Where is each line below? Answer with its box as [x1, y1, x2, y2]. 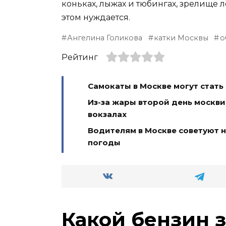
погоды [88, 138, 121, 148]
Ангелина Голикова [67, 33, 143, 42]
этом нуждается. [62, 13, 130, 22]
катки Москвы [154, 33, 209, 42]
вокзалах [88, 109, 127, 120]
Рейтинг [62, 52, 98, 62]
